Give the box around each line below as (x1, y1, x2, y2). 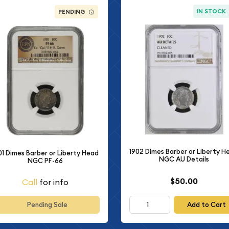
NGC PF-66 (27, 156, 63, 165)
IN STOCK (196, 7, 226, 15)
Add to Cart (187, 200, 226, 209)
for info (37, 177, 68, 187)
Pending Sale (27, 200, 67, 209)
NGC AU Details (158, 155, 209, 164)
